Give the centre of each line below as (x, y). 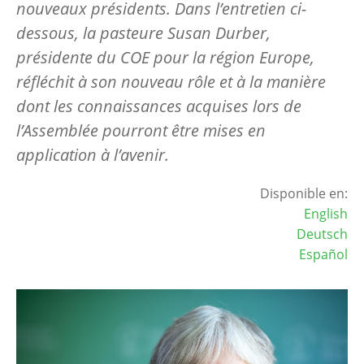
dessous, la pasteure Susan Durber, (143, 32)
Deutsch (322, 234)
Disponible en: (304, 193)
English (326, 213)
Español (323, 254)
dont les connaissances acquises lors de (159, 106)
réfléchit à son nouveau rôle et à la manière (171, 81)
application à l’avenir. (93, 154)
